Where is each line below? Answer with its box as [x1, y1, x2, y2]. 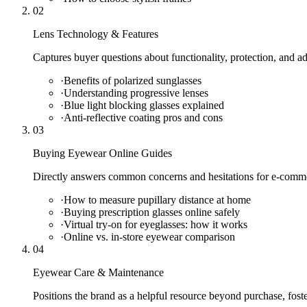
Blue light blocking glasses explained [64, 99, 224, 111]
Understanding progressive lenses [64, 86, 208, 99]
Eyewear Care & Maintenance [33, 266, 164, 278]
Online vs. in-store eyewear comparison [64, 230, 235, 243]
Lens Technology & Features [33, 27, 158, 40]
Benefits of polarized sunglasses [64, 74, 201, 86]
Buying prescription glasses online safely [64, 206, 240, 218]
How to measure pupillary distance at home [64, 193, 251, 206]
